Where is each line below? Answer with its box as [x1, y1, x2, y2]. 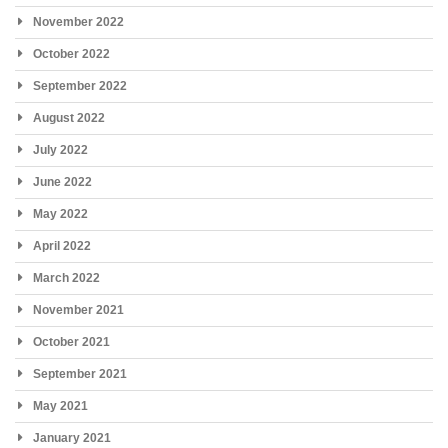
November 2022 [33, 14, 124, 29]
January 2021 [33, 430, 111, 445]
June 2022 [33, 174, 92, 189]
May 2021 [33, 398, 88, 413]
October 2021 [33, 334, 110, 349]
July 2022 [33, 142, 88, 157]
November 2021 [33, 302, 124, 317]
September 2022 [33, 78, 127, 93]
